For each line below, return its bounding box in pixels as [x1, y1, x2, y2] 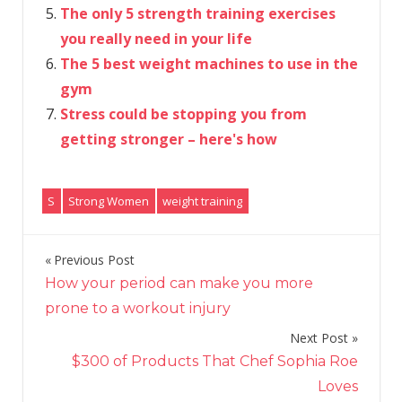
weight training [162, 193, 243, 210]
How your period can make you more [44, 274, 313, 292]
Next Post [289, 328, 348, 346]
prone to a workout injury [44, 299, 231, 317]
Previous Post [53, 250, 135, 268]
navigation [43, 284, 151, 310]
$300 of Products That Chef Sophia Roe [71, 352, 358, 370]
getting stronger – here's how [59, 129, 277, 150]
